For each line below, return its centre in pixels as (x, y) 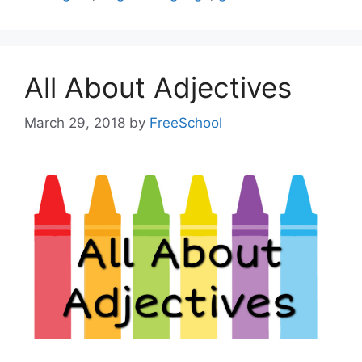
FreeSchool (186, 123)
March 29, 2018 (75, 123)
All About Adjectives (158, 87)
